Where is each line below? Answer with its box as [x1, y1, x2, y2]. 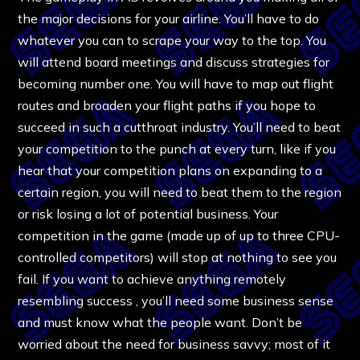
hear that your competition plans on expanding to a [18, 162, 323, 178]
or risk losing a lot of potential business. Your [18, 205, 279, 222]
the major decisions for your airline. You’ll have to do [18, 10, 320, 27]
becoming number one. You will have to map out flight [18, 75, 334, 92]
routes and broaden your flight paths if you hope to [18, 96, 317, 113]
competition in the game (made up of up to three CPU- [18, 227, 341, 243]
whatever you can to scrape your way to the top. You [18, 31, 327, 48]
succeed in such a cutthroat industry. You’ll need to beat [18, 118, 342, 135]
